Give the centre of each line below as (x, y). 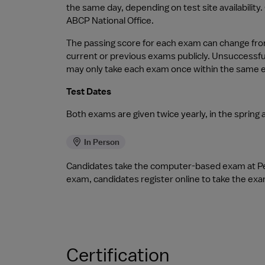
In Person (102, 142)
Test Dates (89, 92)
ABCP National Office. (110, 21)
